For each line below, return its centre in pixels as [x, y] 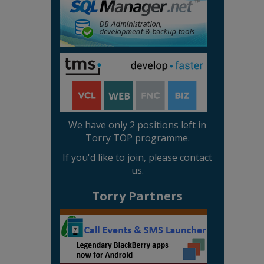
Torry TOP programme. [137, 138]
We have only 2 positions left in [138, 125]
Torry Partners [138, 196]
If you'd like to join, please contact [138, 158]
